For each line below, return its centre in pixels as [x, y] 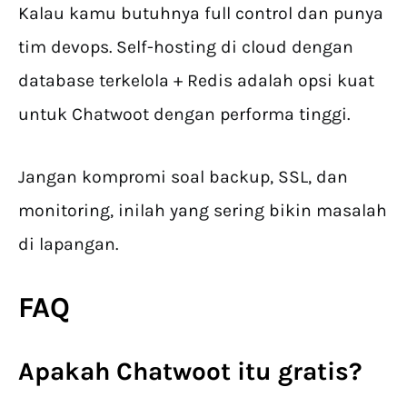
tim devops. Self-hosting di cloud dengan [186, 47]
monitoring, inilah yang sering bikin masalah [203, 211]
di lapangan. [68, 244]
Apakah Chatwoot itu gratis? [190, 372]
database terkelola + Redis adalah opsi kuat [196, 81]
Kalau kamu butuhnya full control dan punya [201, 14]
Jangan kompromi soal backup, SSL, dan [183, 177]
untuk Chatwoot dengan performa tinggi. [184, 114]
